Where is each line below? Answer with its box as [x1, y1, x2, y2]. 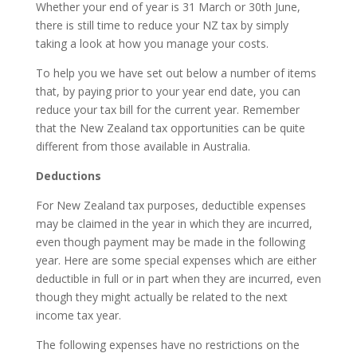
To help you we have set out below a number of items [35, 65, 316, 80]
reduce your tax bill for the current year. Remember [35, 101, 300, 117]
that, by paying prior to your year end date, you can [35, 83, 300, 99]
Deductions [35, 167, 101, 183]
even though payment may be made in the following [35, 233, 305, 249]
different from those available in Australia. [35, 138, 250, 154]
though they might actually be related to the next [35, 288, 288, 304]
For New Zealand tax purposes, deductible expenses [35, 197, 306, 213]
